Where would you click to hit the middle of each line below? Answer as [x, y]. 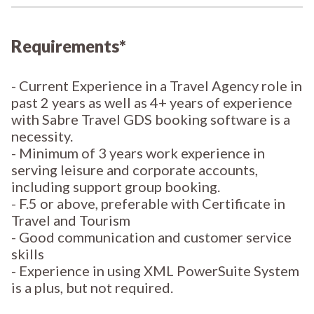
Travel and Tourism [71, 220]
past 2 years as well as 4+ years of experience [152, 102]
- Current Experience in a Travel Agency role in [157, 86]
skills [28, 254]
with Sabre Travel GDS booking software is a [151, 119]
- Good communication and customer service [151, 237]
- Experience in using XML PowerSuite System [155, 271]
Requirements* [69, 46]
